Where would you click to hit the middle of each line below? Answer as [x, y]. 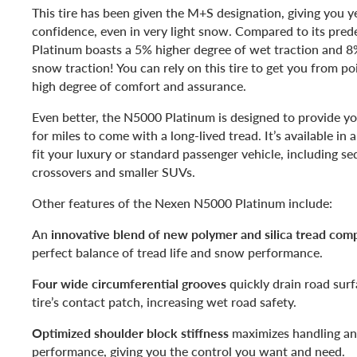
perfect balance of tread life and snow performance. [179, 252]
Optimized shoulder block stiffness [130, 332]
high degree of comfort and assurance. [139, 85]
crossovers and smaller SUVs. [114, 171]
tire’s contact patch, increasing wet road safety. [164, 301]
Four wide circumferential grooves [129, 283]
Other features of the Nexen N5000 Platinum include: [182, 202]
